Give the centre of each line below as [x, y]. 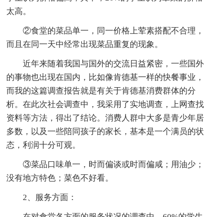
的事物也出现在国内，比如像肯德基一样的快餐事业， [105, 77]
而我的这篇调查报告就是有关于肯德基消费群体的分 [101, 91]
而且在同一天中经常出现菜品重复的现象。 [85, 44]
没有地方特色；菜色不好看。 [60, 178]
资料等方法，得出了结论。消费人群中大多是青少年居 [105, 118]
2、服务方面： [42, 197]
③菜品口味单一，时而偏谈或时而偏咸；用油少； [105, 164]
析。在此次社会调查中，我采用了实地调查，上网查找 [105, 104]
